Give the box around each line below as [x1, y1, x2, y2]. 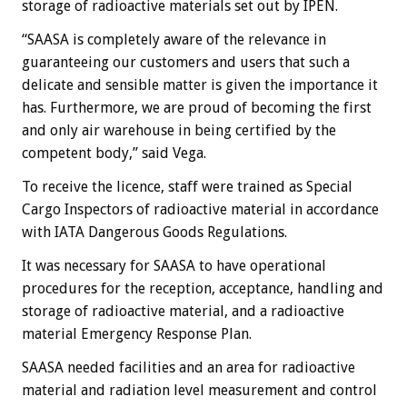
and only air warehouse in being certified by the [22, 122, 336, 140]
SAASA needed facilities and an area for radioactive [22, 359, 355, 377]
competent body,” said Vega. [22, 144, 206, 163]
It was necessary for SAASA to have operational [22, 257, 326, 275]
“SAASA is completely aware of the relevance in [22, 31, 326, 49]
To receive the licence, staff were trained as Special [22, 178, 352, 196]
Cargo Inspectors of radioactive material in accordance [22, 201, 379, 219]
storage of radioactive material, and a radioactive [22, 303, 344, 321]
